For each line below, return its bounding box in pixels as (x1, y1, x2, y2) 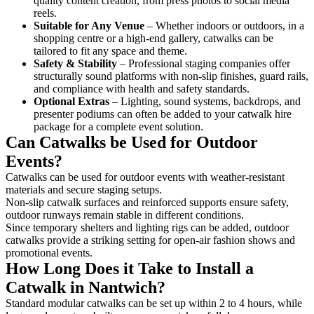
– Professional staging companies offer (117, 57, 290, 69)
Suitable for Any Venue (34, 19, 144, 32)
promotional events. (6, 246, 93, 259)
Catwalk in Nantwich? (6, 278, 165, 296)
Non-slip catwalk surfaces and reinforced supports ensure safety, (6, 196, 289, 208)
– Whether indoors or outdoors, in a (144, 19, 304, 32)
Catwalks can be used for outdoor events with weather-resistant (6, 170, 285, 183)
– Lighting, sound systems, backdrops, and (109, 95, 301, 107)
